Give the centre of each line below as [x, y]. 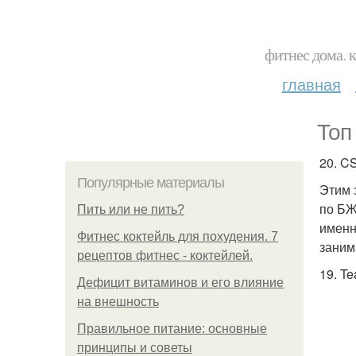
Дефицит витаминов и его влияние [180, 282]
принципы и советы [135, 348]
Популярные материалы [151, 183]
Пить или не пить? [131, 209]
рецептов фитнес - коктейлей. [165, 255]
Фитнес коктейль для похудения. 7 [178, 236]
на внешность [118, 302]
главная [311, 84]
